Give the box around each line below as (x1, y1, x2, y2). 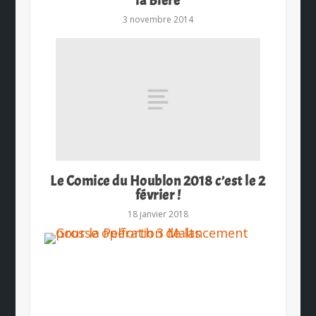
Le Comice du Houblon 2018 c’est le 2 (50, 171, 266, 190)
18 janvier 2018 (127, 207, 188, 220)
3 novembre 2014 (122, 13, 193, 25)
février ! (135, 186, 181, 204)
